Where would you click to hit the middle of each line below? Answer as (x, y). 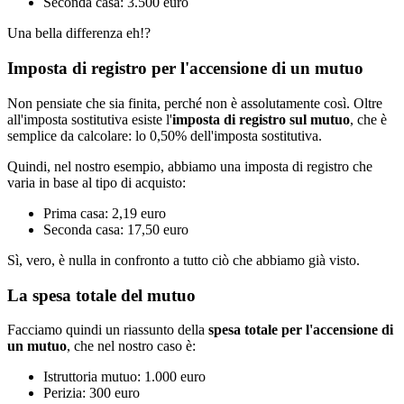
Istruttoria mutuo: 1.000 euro (124, 377)
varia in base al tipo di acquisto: (96, 182)
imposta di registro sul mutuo (261, 119)
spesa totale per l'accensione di (301, 330)
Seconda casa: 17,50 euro (116, 229)
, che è (368, 119)
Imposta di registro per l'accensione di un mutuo (185, 69)
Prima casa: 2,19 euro (105, 213)
